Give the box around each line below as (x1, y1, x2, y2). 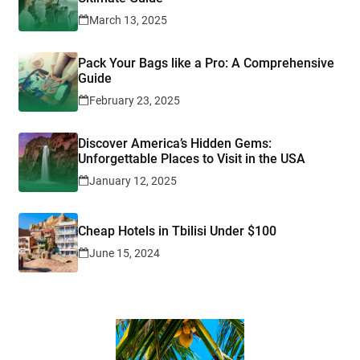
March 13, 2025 (89, 13, 167, 27)
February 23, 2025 (89, 93, 180, 107)
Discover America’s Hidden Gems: (78, 135, 272, 151)
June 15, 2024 (89, 247, 160, 260)
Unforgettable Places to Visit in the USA (78, 150, 305, 166)
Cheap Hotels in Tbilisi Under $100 (78, 223, 276, 239)
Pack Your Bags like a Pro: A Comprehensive (78, 55, 334, 71)
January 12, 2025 (89, 174, 177, 187)
